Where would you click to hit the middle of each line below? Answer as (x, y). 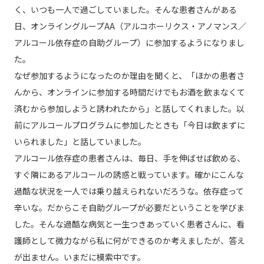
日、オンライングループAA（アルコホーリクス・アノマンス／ (130, 26)
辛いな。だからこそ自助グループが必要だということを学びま (129, 208)
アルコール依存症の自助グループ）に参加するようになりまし (129, 43)
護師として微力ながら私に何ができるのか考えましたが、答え (129, 241)
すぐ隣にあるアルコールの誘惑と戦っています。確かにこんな (129, 175)
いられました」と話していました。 (80, 142)
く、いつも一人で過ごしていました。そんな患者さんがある (125, 10)
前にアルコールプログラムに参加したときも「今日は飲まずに (129, 125)
